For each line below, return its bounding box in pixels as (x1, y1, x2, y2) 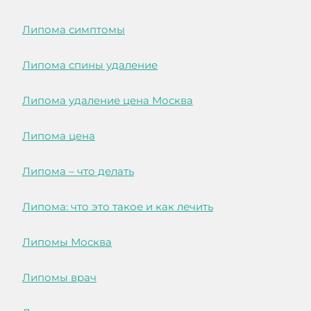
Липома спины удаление (22, 58, 158, 72)
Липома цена (22, 129, 95, 143)
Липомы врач (22, 271, 96, 285)
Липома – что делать (22, 165, 134, 178)
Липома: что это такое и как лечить (22, 200, 213, 214)
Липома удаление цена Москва (22, 94, 193, 108)
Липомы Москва (22, 235, 112, 249)
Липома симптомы (22, 23, 125, 37)
